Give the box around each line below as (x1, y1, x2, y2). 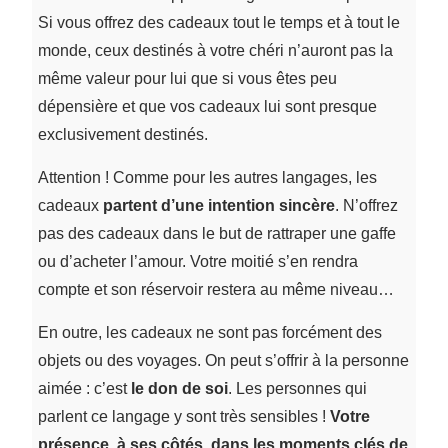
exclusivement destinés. (37, 125, 208, 143)
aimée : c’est (37, 379, 131, 397)
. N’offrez (334, 196, 398, 214)
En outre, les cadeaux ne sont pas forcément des (37, 323, 382, 341)
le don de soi (130, 379, 228, 397)
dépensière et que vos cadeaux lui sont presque (37, 97, 377, 115)
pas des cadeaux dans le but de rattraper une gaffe (37, 224, 396, 242)
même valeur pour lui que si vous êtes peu (37, 69, 337, 87)
